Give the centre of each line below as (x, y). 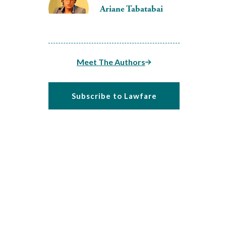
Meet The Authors (111, 62)
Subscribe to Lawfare (114, 96)
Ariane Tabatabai (131, 9)
